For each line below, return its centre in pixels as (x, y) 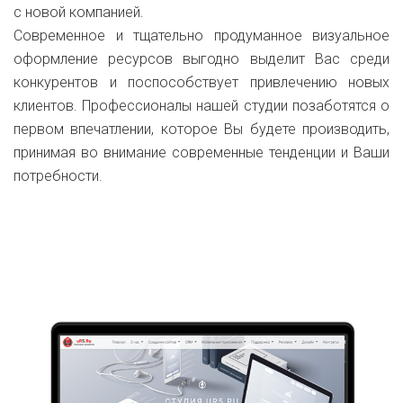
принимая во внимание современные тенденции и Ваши (201, 152)
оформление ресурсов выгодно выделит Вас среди (201, 59)
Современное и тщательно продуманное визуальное (201, 36)
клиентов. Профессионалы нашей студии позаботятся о (201, 106)
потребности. (58, 176)
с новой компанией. (79, 12)
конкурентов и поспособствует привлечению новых (201, 82)
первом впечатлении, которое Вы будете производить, (201, 129)
